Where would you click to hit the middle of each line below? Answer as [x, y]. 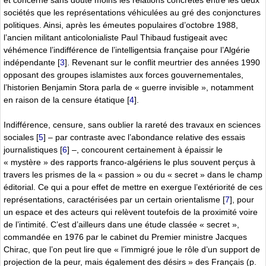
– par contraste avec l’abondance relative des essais [145, 137]
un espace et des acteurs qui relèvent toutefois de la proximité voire [131, 212]
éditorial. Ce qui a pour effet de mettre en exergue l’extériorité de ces [133, 187]
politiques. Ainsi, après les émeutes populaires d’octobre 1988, [121, 25]
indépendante [29, 62]
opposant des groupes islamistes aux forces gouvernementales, [123, 75]
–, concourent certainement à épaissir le [146, 149]
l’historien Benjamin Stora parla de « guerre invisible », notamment [129, 87]
